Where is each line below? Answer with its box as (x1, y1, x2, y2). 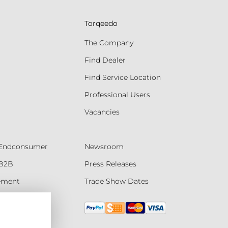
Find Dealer (84, 55, 126, 65)
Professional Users (84, 90, 150, 99)
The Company (84, 38, 133, 47)
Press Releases (84, 159, 136, 168)
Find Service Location (84, 73, 161, 82)
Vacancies (84, 107, 120, 117)
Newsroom (84, 142, 124, 151)
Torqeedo (84, 18, 118, 28)
